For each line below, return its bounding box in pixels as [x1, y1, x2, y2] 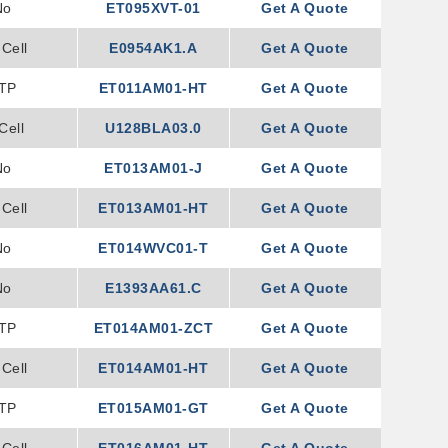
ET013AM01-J [104, 160, 203, 176]
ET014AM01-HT [98, 360, 209, 376]
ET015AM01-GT [97, 400, 209, 416]
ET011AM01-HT [98, 80, 208, 96]
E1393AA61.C [105, 280, 202, 296]
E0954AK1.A [109, 40, 198, 56]
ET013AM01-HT [98, 200, 209, 216]
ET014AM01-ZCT [93, 320, 214, 336]
